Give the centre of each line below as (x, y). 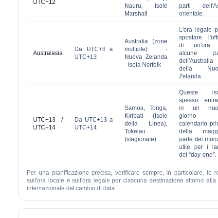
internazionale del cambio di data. (72, 188)
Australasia (48, 53)
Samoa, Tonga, (146, 108)
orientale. (192, 14)
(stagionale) (141, 139)
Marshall (136, 14)
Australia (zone (146, 41)
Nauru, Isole (146, 6)
